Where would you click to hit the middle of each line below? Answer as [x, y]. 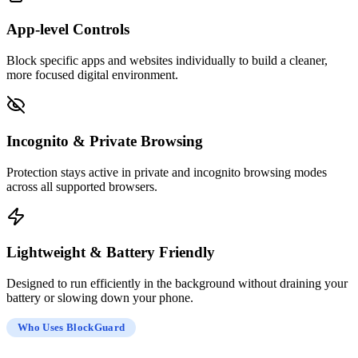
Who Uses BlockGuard [72, 328]
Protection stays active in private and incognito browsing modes [167, 172]
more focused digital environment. [92, 75]
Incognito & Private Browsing [105, 141]
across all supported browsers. [82, 186]
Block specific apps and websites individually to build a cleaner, [167, 61]
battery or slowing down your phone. [100, 298]
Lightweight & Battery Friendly [111, 253]
